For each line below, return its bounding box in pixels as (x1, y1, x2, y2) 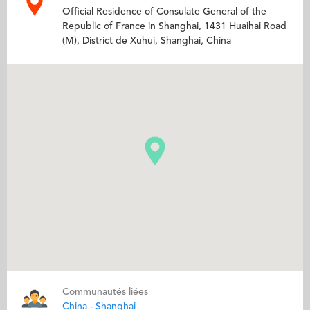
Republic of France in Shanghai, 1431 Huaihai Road (62, 21, 286, 31)
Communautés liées (62, 287, 148, 297)
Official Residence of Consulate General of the (62, 7, 266, 17)
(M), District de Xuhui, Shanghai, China (62, 36, 231, 46)
